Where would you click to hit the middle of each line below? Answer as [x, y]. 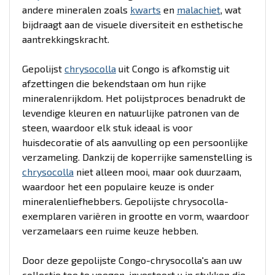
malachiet [199, 10]
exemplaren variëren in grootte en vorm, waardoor [136, 216]
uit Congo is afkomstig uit [173, 68]
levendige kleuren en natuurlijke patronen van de [131, 113]
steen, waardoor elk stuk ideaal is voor [107, 127]
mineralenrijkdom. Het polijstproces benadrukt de [134, 98]
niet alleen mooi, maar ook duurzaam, [157, 172]
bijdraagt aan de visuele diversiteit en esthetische [133, 24]
